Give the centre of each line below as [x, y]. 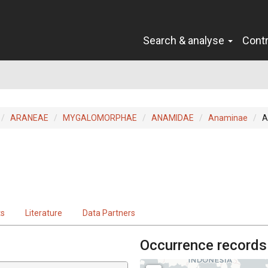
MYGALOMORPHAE [100, 118]
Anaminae [228, 118]
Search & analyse [185, 40]
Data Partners [109, 213]
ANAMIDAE [173, 118]
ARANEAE [29, 118]
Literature [44, 213]
